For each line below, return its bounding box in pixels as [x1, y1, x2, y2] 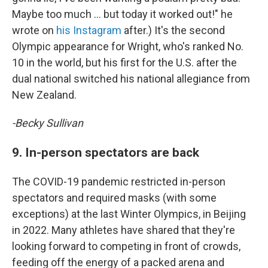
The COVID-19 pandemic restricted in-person [12, 175, 226, 188]
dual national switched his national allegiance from [12, 72, 250, 85]
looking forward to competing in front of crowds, [12, 240, 240, 252]
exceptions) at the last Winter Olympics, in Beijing [12, 208, 246, 220]
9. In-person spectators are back [12, 145, 205, 160]
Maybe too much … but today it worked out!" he [12, 8, 233, 20]
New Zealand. [12, 89, 77, 101]
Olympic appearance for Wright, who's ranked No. [12, 40, 243, 53]
